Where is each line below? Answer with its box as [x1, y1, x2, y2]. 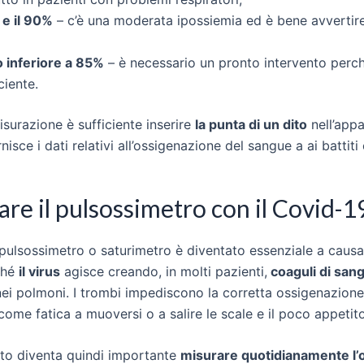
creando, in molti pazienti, [108, 262, 267, 279]
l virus [22, 262, 60, 279]
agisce [60, 262, 108, 279]
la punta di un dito [195, 115, 307, 132]
